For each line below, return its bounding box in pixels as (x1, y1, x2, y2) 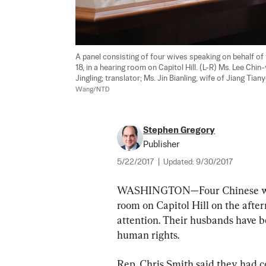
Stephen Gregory (143, 125, 215, 135)
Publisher (143, 140, 179, 149)
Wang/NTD (75, 85, 110, 93)
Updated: (163, 158, 196, 166)
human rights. (117, 228, 179, 241)
